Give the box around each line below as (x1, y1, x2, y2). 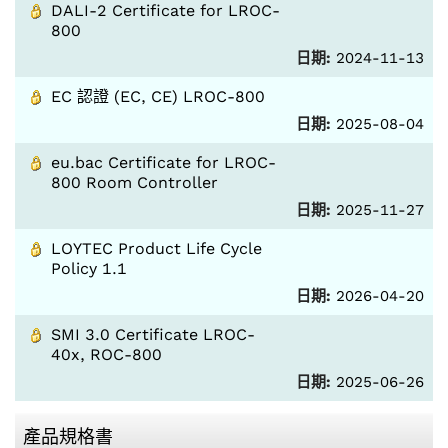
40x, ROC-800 (51, 345, 162, 364)
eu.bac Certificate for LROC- (51, 153, 276, 172)
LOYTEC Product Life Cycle (51, 239, 262, 258)
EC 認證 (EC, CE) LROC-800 (51, 87, 265, 106)
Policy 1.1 (51, 259, 127, 278)
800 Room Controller (51, 173, 218, 192)
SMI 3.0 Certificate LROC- (51, 325, 255, 344)
